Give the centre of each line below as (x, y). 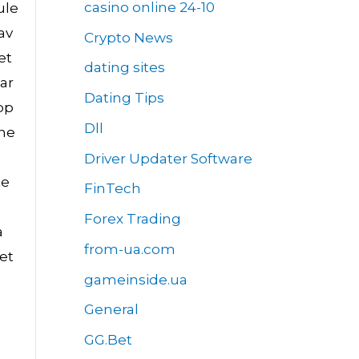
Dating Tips (124, 98)
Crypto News (128, 37)
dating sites (124, 68)
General (111, 310)
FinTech (112, 189)
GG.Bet (108, 340)
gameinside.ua (135, 279)
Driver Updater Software (168, 158)
